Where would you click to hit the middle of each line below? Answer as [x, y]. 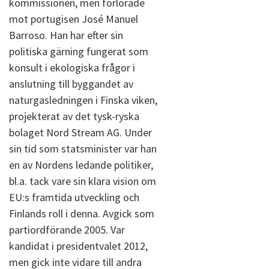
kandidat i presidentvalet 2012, [78, 246]
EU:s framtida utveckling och [74, 197]
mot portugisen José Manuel [74, 19]
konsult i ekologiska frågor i [72, 68]
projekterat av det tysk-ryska [74, 116]
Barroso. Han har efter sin [66, 35]
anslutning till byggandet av [71, 84]
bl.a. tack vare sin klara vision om [83, 181]
